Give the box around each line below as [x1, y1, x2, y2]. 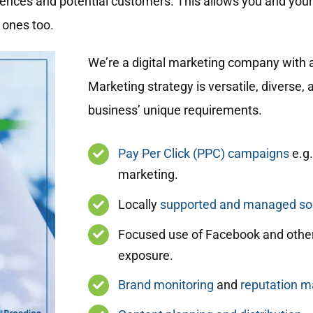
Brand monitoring [117, 277, 214, 293]
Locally [117, 197, 160, 212]
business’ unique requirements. [87, 103, 262, 118]
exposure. [117, 247, 173, 263]
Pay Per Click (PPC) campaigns [117, 146, 289, 161]
